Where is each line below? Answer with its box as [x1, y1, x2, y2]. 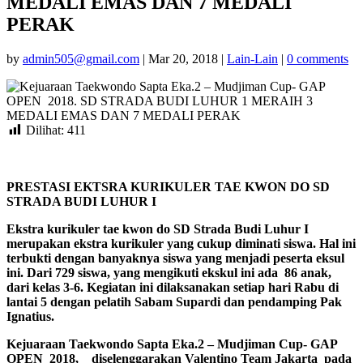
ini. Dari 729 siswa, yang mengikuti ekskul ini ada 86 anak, [6, 266, 331, 280]
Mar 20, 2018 [148, 51, 218, 66]
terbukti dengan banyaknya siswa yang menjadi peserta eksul [6, 251, 344, 266]
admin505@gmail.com [23, 51, 139, 66]
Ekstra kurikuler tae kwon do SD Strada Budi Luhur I [6, 222, 309, 237]
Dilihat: [26, 122, 67, 137]
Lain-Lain [227, 51, 278, 66]
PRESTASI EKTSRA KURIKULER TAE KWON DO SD [6, 180, 330, 194]
